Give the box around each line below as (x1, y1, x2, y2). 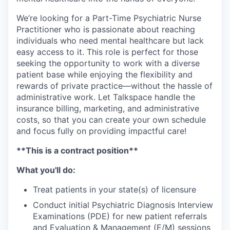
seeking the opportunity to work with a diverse (16, 57, 200, 68)
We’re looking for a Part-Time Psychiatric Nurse (16, 12, 201, 23)
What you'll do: (16, 164, 75, 175)
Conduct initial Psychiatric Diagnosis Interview (33, 199, 213, 210)
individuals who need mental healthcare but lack (16, 35, 204, 46)
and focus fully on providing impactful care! (16, 125, 186, 136)
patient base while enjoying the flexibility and (16, 69, 193, 80)
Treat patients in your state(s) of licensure (33, 184, 196, 195)
